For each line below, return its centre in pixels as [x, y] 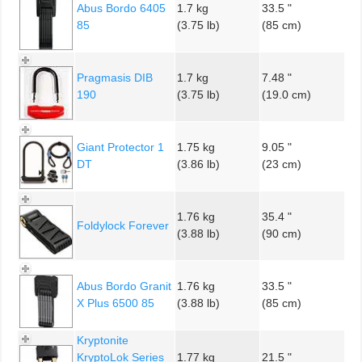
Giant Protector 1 [120, 147]
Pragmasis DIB [115, 77]
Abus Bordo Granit [124, 286]
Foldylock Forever [123, 225]
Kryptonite [103, 340]
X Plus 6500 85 [116, 303]
